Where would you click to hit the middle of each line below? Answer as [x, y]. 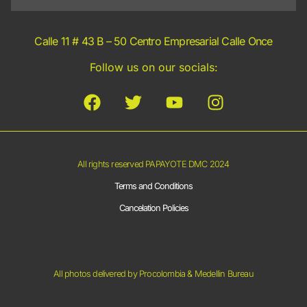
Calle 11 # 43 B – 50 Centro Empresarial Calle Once [153, 41]
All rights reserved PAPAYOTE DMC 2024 [153, 164]
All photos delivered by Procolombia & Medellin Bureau [153, 273]
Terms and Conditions [153, 186]
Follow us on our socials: [153, 67]
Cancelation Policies [153, 208]
